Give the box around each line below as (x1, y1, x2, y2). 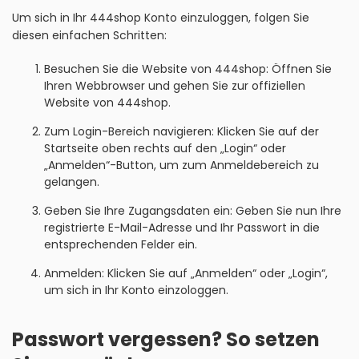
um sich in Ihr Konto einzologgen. (44, 282, 228, 298)
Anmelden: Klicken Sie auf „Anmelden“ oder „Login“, (44, 265, 328, 281)
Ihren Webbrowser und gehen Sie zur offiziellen (44, 78, 305, 94)
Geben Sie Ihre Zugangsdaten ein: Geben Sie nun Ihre (44, 203, 341, 219)
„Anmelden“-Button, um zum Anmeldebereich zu (44, 157, 319, 173)
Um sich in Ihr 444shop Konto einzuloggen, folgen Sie (12, 10, 309, 26)
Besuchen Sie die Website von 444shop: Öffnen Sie (44, 61, 332, 77)
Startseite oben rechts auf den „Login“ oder (44, 140, 286, 156)
